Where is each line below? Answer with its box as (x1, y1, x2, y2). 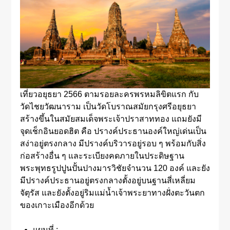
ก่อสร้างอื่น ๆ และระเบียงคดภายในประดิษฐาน (20, 151, 184, 161)
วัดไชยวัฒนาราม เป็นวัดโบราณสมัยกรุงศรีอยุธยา (20, 102, 196, 111)
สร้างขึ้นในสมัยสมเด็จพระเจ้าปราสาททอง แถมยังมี (20, 114, 202, 124)
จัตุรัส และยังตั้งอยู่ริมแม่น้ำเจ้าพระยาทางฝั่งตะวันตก (20, 188, 205, 198)
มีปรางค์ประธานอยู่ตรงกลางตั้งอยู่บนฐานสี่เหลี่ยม (20, 176, 196, 185)
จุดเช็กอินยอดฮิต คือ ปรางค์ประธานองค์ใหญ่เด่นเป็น (20, 127, 206, 136)
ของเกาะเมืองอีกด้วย (20, 201, 94, 210)
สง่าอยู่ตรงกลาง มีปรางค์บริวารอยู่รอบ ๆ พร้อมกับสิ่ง (20, 139, 206, 148)
